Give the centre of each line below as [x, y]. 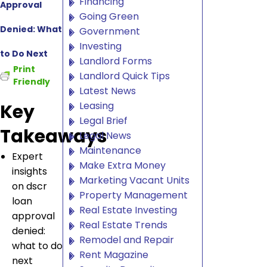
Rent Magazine [114, 254]
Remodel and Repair [127, 240]
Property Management [133, 195]
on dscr [30, 187]
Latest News [108, 91]
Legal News [105, 135]
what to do [37, 246]
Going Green [109, 16]
